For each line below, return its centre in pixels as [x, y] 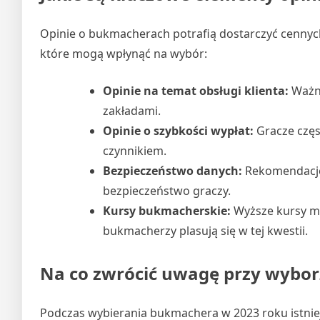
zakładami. [132, 110]
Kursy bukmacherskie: [167, 210]
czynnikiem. [135, 150]
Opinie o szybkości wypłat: [178, 130]
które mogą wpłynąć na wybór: [124, 53]
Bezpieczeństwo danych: [172, 170]
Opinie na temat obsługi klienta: [196, 90]
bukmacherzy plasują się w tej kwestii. [205, 230]
